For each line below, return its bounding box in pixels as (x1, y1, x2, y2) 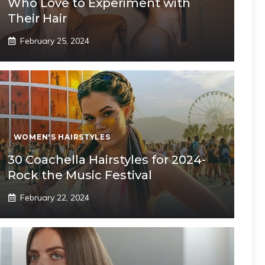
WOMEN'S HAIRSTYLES (13, 132, 111, 141)
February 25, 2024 (20, 35, 89, 46)
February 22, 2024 (20, 192, 89, 203)
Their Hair (7, 11, 67, 25)
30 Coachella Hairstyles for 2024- (7, 152, 206, 167)
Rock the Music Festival (7, 167, 152, 182)
